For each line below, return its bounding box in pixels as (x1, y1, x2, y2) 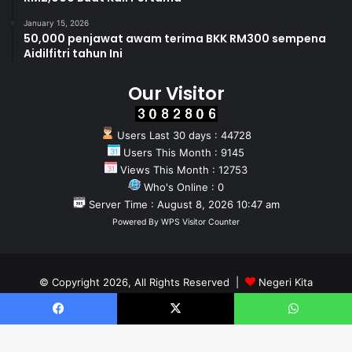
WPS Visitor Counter (161, 217, 240, 228)
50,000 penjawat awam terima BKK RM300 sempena (24, 31, 326, 47)
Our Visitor (127, 81, 225, 107)
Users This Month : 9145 (120, 146, 244, 159)
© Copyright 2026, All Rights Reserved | (39, 276, 245, 289)
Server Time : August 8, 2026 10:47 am (85, 198, 280, 211)
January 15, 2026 (24, 18, 89, 28)
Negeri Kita (258, 276, 313, 289)
